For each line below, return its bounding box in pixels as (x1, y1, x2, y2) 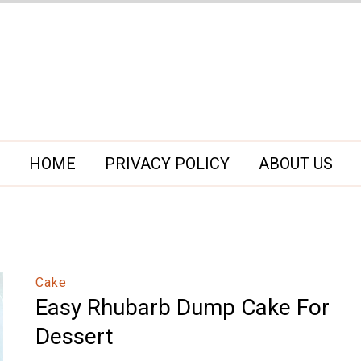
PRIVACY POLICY (104, 154, 230, 173)
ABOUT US (258, 154, 333, 173)
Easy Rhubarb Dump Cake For (35, 294, 330, 321)
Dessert (35, 323, 114, 350)
